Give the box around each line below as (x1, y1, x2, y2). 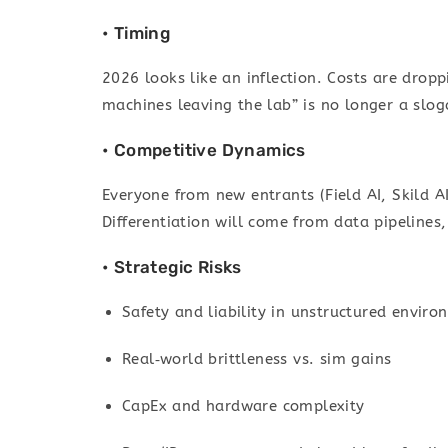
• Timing (102, 23, 171, 44)
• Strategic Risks (102, 257, 242, 278)
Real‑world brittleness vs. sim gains (122, 350, 392, 369)
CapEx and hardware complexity (122, 397, 365, 416)
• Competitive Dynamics (102, 140, 306, 161)
